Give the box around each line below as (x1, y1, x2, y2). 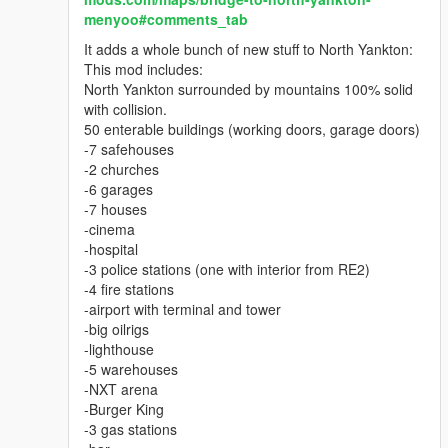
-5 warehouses (84, 359, 178, 380)
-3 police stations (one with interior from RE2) (84, 259, 370, 280)
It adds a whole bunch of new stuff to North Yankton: (84, 39, 413, 60)
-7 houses (84, 199, 147, 220)
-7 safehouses (84, 139, 174, 160)
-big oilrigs (84, 319, 149, 340)
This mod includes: (84, 59, 203, 80)
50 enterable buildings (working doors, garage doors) (84, 119, 420, 140)
